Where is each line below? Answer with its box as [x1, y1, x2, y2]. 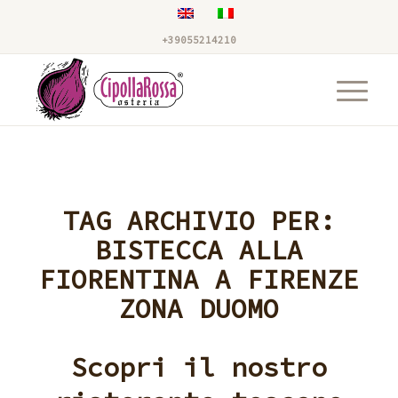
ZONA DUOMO [118, 291, 279, 325]
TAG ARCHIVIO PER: [62, 203, 335, 237]
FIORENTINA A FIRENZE [38, 262, 359, 296]
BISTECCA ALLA [94, 233, 303, 267]
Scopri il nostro [70, 350, 327, 384]
